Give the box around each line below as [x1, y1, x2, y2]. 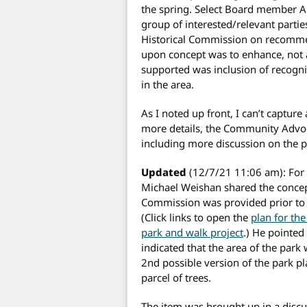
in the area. [141, 77, 194, 91]
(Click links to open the [141, 210, 251, 224]
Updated [141, 164, 186, 179]
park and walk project [141, 225, 243, 239]
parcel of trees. [141, 270, 211, 284]
